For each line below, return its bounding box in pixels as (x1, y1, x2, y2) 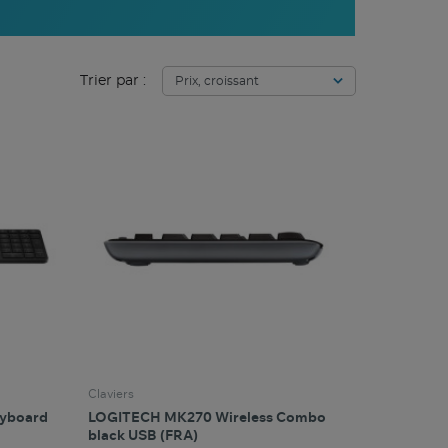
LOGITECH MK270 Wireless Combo (88, 411, 327, 426)
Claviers (88, 388, 135, 401)
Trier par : (80, 74, 146, 89)
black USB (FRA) (88, 429, 199, 444)
